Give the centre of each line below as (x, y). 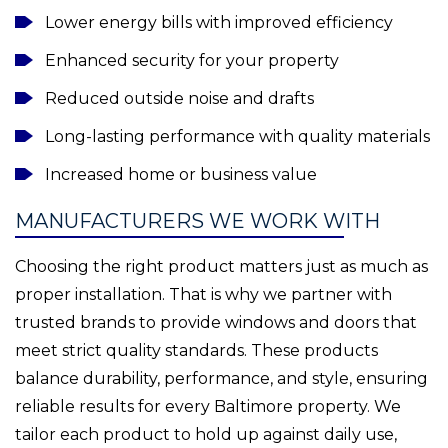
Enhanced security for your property (192, 61)
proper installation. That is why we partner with (203, 295)
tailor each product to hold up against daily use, (206, 435)
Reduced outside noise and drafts (179, 99)
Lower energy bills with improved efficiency (219, 23)
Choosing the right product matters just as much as (221, 267)
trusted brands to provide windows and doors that (216, 323)
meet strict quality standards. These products (196, 351)
